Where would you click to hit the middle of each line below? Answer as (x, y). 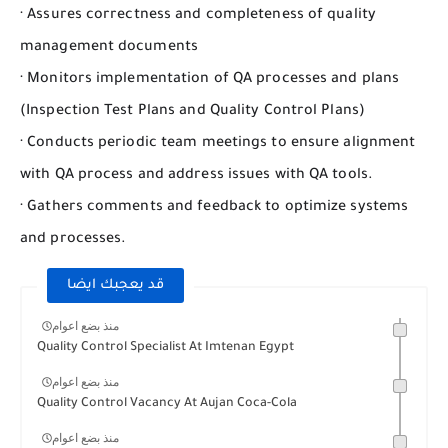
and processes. (73, 240)
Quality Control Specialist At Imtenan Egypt (165, 348)
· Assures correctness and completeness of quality (198, 16)
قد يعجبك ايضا (115, 286)
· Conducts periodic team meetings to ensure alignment (218, 144)
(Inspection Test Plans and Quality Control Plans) (192, 112)
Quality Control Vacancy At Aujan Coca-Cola (167, 404)
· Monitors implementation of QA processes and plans (210, 80)
